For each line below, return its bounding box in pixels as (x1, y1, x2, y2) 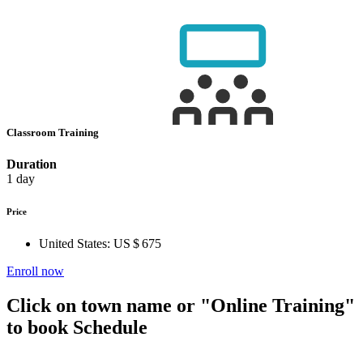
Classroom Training (6, 126, 101, 139)
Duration (6, 156, 57, 171)
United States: (39, 236, 110, 250)
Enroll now (6, 263, 64, 278)
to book (6, 316, 68, 338)
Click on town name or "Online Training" (6, 294, 355, 316)
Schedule (68, 316, 147, 338)
